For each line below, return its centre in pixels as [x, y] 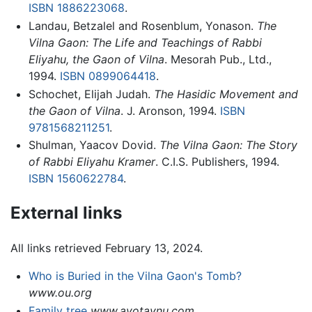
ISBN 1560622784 [76, 179]
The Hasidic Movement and [226, 94]
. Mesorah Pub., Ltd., [218, 60]
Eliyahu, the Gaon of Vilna [96, 60]
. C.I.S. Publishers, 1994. [217, 162]
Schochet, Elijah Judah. [91, 94]
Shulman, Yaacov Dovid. [94, 145]
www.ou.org [60, 293]
